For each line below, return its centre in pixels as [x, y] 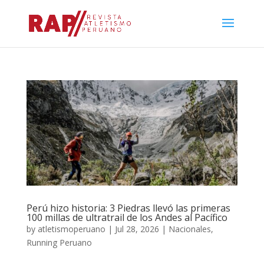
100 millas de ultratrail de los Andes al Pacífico [127, 218]
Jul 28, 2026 [137, 229]
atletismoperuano [71, 229]
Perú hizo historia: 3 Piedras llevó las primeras [128, 208]
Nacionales [189, 229]
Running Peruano [59, 243]
